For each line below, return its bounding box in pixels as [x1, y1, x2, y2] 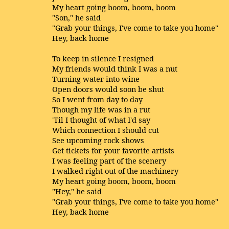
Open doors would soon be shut [52, 84, 164, 94]
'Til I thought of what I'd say [52, 114, 150, 125]
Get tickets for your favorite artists [52, 145, 174, 155]
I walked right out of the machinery [52, 166, 178, 176]
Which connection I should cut [52, 125, 159, 135]
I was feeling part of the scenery [52, 155, 166, 166]
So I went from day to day [52, 94, 143, 104]
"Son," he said [52, 12, 101, 22]
